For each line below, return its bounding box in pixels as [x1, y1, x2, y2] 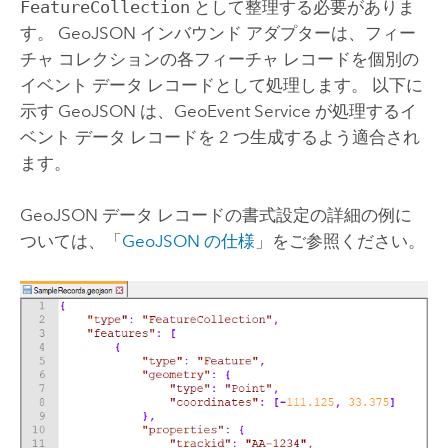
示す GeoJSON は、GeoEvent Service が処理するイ [19, 101, 417, 122]
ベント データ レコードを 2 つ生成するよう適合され [19, 127, 420, 148]
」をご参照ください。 [254, 231, 425, 252]
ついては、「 [19, 231, 122, 252]
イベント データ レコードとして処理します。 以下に [19, 75, 423, 96]
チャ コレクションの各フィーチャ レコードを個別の [19, 49, 419, 70]
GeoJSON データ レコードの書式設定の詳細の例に [19, 205, 412, 226]
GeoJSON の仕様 [121, 231, 255, 252]
